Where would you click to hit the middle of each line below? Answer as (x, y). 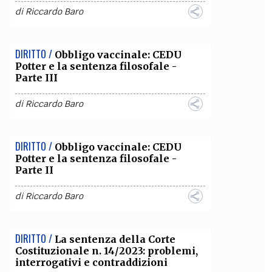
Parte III (36, 78)
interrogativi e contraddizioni (91, 262)
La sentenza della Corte (115, 239)
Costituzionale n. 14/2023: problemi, (106, 251)
